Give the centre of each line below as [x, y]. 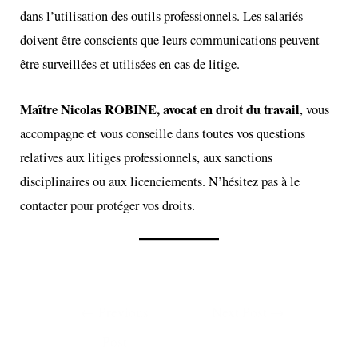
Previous [122, 312]
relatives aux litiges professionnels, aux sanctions [147, 157]
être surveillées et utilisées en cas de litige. [130, 64]
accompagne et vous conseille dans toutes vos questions [163, 133]
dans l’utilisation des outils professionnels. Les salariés [162, 16]
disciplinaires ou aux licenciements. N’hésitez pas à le [160, 181]
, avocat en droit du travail [229, 109]
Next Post [241, 312]
